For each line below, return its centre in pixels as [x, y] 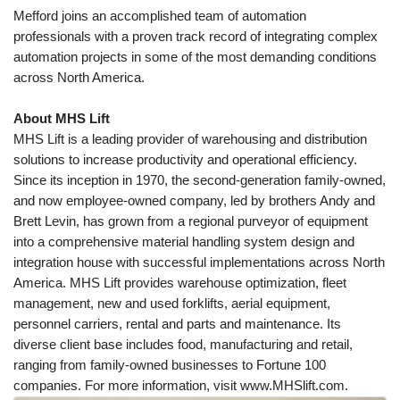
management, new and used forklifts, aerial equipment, [172, 303]
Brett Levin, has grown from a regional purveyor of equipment [191, 221]
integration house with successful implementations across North [199, 262]
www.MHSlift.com [292, 385]
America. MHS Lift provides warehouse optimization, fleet [180, 283]
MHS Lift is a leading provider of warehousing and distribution [190, 139]
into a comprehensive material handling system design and [184, 242]
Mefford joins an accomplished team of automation [160, 16]
